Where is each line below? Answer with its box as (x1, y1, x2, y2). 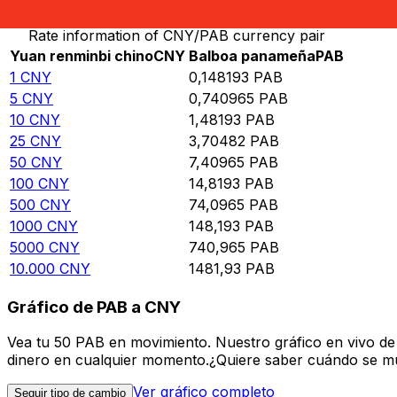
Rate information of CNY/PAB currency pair (28, 27, 325, 45)
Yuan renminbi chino (10, 47, 153, 66)
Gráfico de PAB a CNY (7, 296, 181, 317)
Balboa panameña (189, 47, 315, 66)
